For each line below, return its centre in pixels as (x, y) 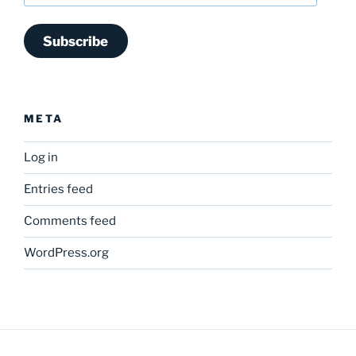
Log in (41, 158)
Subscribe (76, 41)
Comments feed (70, 221)
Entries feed (58, 190)
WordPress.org (66, 253)
